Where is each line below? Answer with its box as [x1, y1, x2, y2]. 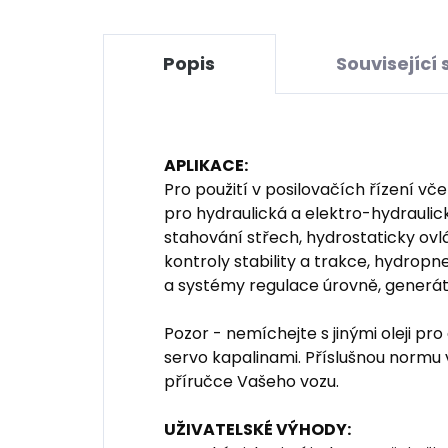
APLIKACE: [164, 154, 248, 178]
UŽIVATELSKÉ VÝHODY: [164, 418, 351, 442]
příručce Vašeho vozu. [164, 370, 339, 394]
